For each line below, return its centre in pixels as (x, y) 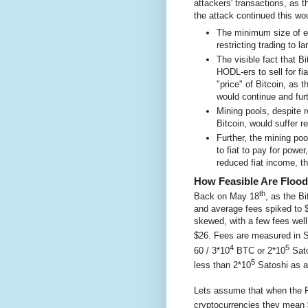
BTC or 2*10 (260, 251)
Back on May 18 (227, 197)
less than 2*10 (222, 265)
